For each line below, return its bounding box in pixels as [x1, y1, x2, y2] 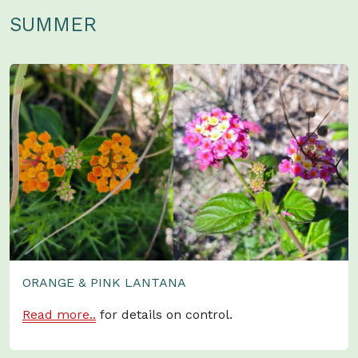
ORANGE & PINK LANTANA [22, 275, 186, 291]
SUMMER [10, 13, 97, 37]
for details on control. [96, 307, 233, 323]
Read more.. [22, 307, 96, 323]
